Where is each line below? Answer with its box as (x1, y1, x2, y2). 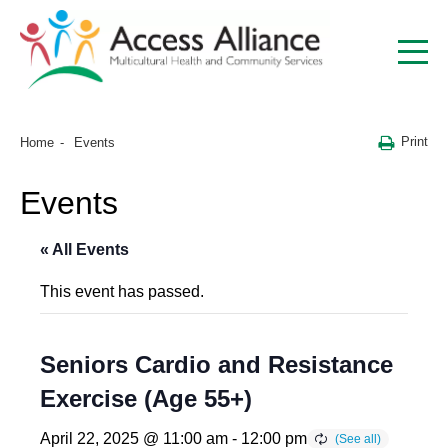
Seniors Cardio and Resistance (40, 351, 393, 379)
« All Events (40, 241, 129, 259)
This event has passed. (40, 283, 204, 301)
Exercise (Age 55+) (40, 385, 252, 413)
